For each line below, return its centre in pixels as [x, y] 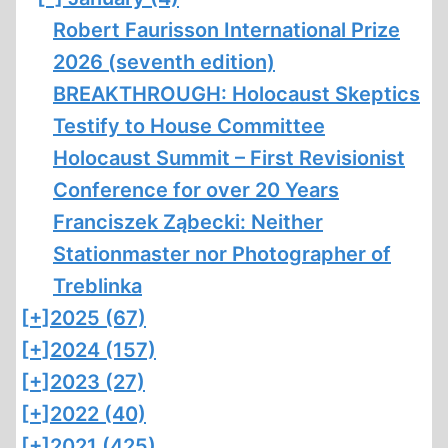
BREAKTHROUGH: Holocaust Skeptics [236, 94]
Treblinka [97, 286]
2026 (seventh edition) [164, 62]
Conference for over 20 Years [196, 190]
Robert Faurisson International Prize [226, 30]
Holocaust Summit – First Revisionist [229, 158]
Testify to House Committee [189, 126]
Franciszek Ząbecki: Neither [188, 222]
